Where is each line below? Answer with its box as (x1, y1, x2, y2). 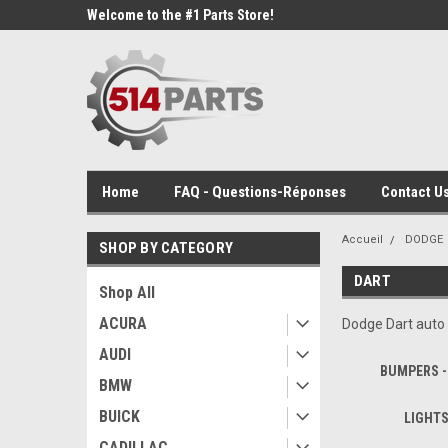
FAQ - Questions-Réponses (174, 182, 346, 201)
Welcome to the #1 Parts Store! (87, 7, 274, 23)
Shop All (99, 283, 155, 302)
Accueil (341, 233, 383, 246)
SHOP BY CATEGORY (99, 239, 233, 257)
